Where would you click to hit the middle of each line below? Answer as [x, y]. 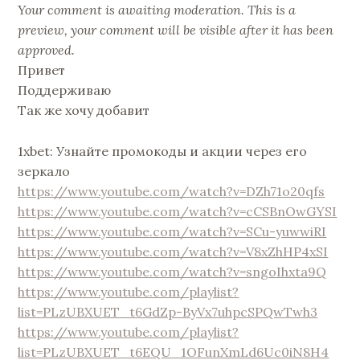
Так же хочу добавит [84, 110]
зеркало [44, 171]
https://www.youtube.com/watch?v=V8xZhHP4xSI [173, 251]
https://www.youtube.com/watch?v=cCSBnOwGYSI [178, 211]
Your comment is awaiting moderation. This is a [157, 10]
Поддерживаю [65, 90]
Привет [42, 70]
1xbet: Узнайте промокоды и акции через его [163, 151]
